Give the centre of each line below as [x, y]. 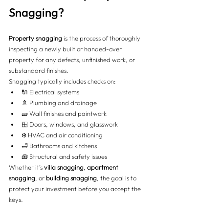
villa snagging [64, 167]
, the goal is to [117, 178]
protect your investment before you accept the [76, 188]
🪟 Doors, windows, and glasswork [70, 124]
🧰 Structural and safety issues [64, 156]
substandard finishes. [39, 70]
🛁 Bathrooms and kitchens [59, 145]
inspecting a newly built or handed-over [66, 49]
